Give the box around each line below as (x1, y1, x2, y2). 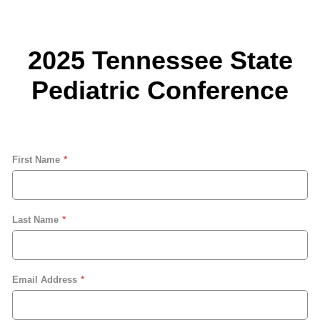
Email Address (12, 274, 77, 285)
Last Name (12, 214, 59, 225)
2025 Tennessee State (27, 46, 293, 76)
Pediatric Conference (31, 76, 289, 106)
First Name (12, 154, 60, 165)
